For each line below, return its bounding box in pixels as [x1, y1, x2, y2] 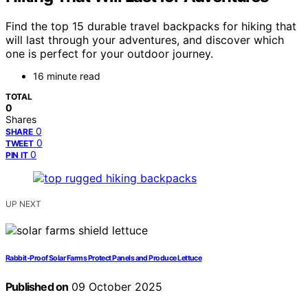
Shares [5, 113, 36, 126]
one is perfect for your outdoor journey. [5, 47, 213, 61]
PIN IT [5, 150, 28, 161]
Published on [5, 280, 69, 294]
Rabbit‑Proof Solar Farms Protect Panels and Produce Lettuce [5, 254, 202, 263]
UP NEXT [5, 199, 41, 210]
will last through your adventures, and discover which [5, 33, 284, 47]
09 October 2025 [68, 280, 163, 294]
